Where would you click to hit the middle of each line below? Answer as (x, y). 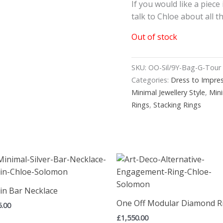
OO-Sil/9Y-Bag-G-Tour (185, 67)
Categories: (151, 80)
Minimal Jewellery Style (168, 92)
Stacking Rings (177, 105)
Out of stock (155, 37)
